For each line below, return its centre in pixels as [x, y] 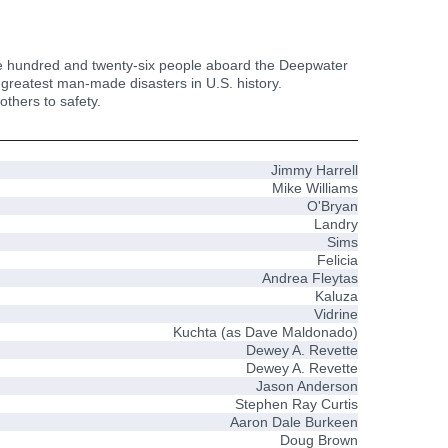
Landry [336, 223]
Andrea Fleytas [310, 277]
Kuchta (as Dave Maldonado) [265, 331]
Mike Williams [315, 187]
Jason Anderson [307, 385]
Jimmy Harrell [314, 169]
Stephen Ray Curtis [296, 403]
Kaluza [336, 295]
